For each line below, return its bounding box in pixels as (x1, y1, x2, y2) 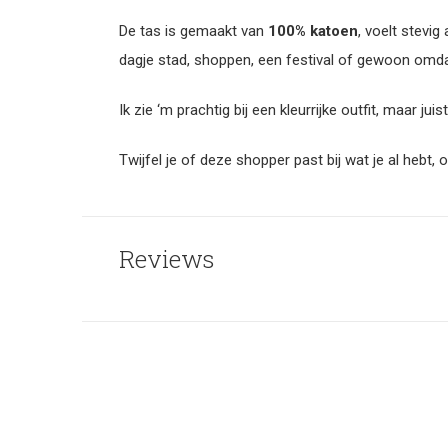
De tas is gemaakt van (119, 22, 268, 40)
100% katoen (268, 22, 358, 40)
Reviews (119, 243, 214, 275)
